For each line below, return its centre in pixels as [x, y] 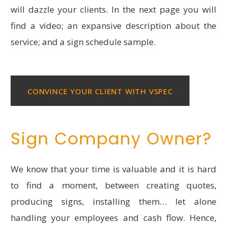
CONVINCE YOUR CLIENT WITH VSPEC [100, 91]
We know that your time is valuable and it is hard [113, 169]
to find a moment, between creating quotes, [113, 185]
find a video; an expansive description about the [113, 26]
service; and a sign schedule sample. [83, 42]
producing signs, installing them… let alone [113, 202]
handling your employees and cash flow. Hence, [113, 218]
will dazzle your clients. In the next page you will [113, 10]
